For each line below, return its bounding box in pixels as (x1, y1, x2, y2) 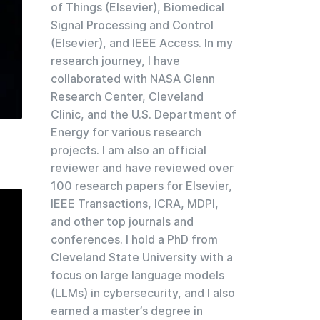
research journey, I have (51, 54, 180, 68)
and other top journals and (51, 214, 194, 229)
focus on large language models (51, 268, 224, 282)
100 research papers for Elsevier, (51, 179, 232, 193)
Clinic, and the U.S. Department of (51, 107, 236, 121)
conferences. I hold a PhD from (51, 232, 218, 246)
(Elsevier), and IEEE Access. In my (51, 36, 233, 50)
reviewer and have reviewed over (51, 161, 234, 175)
